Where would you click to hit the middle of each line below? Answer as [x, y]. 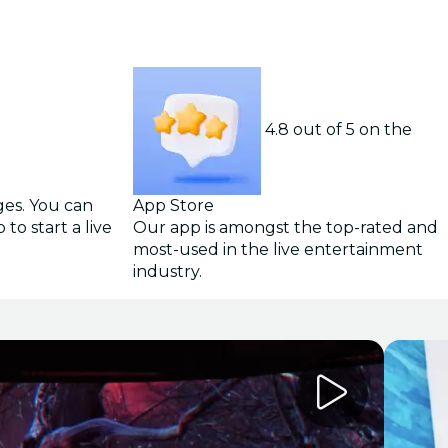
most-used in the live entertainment [277, 249]
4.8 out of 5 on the [338, 130]
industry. [167, 271]
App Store [173, 205]
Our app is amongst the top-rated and [285, 227]
